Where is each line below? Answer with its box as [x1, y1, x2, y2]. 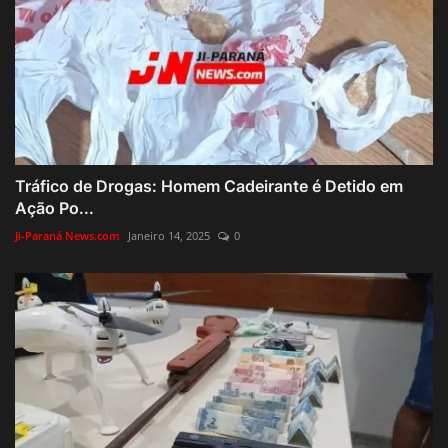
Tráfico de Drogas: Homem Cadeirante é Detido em [15, 175, 403, 196]
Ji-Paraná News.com [15, 227, 120, 243]
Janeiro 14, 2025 [128, 227, 210, 243]
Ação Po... [15, 197, 94, 218]
